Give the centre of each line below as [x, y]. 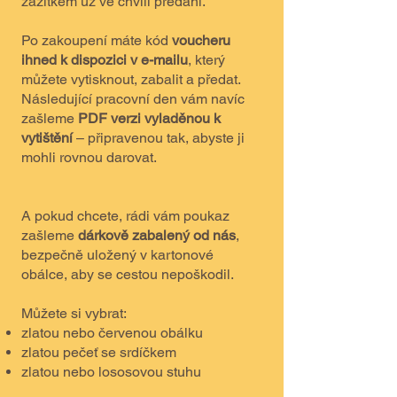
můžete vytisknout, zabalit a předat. [131, 79]
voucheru [201, 40]
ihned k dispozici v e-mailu [105, 60]
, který [206, 60]
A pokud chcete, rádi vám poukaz [125, 216]
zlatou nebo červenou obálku [112, 333]
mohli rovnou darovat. [89, 157]
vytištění [47, 138]
